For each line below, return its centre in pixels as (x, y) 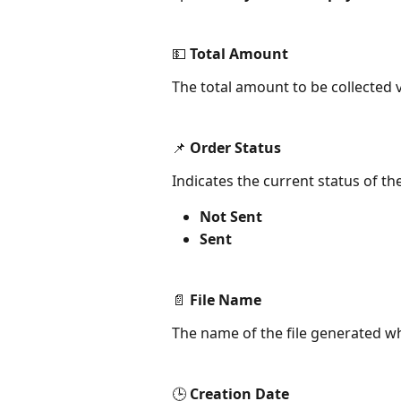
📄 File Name (217, 300)
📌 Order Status (226, 148)
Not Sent (231, 217)
